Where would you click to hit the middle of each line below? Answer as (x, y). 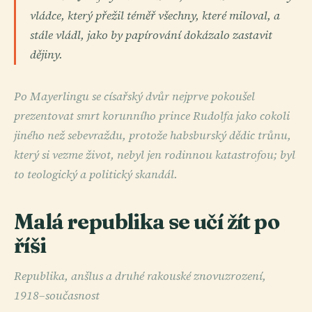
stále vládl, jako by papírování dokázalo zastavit (151, 35)
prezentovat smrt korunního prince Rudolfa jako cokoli (152, 116)
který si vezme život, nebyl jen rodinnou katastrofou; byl (155, 155)
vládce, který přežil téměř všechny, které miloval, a (155, 15)
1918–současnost (57, 295)
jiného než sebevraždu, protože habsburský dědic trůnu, (153, 135)
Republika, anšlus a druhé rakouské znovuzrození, (140, 276)
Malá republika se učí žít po (147, 221)
